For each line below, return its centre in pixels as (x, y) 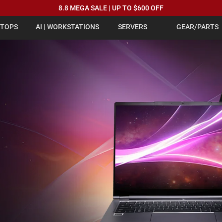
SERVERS (132, 27)
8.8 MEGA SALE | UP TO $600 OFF (111, 8)
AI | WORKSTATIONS (67, 27)
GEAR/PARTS (197, 27)
